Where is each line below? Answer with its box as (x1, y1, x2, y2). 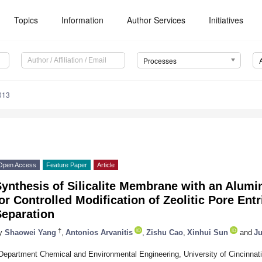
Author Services (127, 14, 186, 26)
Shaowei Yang (5, 227, 56, 237)
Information (61, 14, 104, 26)
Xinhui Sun (187, 227, 228, 237)
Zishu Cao (146, 227, 183, 237)
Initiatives (209, 14, 244, 26)
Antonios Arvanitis (65, 227, 133, 237)
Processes (143, 56, 177, 66)
